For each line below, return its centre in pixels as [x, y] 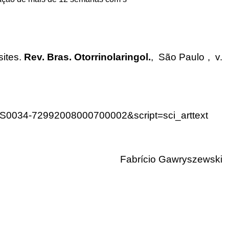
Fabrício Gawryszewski [171, 159]
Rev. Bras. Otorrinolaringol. [86, 57]
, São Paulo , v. [186, 57]
